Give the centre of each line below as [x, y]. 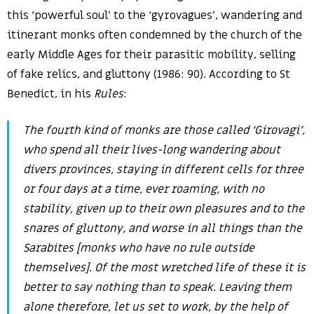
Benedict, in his [50, 94]
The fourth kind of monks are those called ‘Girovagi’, [164, 130]
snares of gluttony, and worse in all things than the [163, 228]
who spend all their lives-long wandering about [152, 150]
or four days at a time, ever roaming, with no [144, 189]
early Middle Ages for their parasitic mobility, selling [151, 55]
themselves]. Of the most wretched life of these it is [164, 268]
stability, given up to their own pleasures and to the [164, 209]
